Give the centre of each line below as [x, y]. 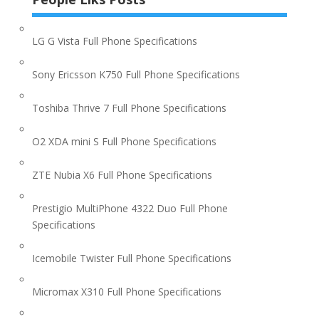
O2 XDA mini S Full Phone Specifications [124, 141]
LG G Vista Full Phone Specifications [114, 41]
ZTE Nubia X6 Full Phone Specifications [122, 174]
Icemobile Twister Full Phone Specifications [131, 258]
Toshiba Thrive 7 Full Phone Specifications [129, 108]
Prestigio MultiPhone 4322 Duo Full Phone [130, 208]
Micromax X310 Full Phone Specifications [126, 291]
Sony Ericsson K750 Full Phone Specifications [136, 74]
